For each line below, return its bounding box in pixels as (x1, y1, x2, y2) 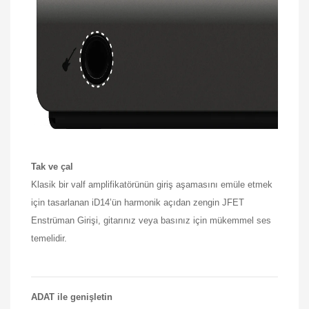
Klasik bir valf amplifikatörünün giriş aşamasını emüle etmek (31, 179, 272, 190)
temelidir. (31, 232, 67, 243)
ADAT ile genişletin (31, 291, 112, 302)
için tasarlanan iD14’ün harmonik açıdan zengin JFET (31, 197, 244, 208)
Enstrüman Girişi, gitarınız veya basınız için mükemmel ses (31, 215, 271, 226)
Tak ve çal (31, 161, 73, 172)
